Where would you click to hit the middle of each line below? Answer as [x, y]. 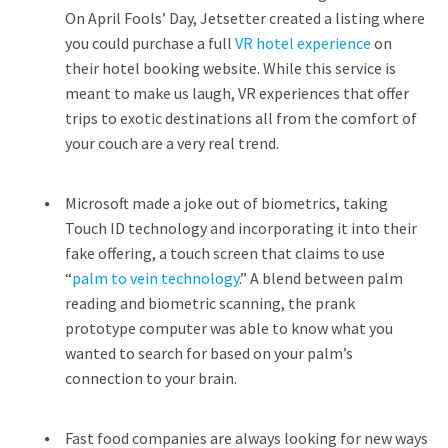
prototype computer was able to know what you [229, 328]
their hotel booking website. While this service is [230, 68]
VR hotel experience [303, 43]
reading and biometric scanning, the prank [210, 303]
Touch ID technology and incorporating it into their [241, 228]
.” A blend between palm [321, 278]
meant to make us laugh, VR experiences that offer [237, 93]
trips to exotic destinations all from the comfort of [241, 118]
